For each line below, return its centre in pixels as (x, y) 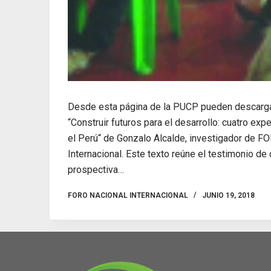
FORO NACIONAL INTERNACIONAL (128, 195)
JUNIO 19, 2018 (228, 195)
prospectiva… (96, 169)
